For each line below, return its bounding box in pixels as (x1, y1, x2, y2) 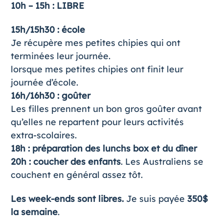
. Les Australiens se (120, 156, 203, 168)
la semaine (10, 206, 58, 218)
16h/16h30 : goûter (10, 90, 90, 102)
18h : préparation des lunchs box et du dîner (10, 143, 197, 154)
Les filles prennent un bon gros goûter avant (10, 103, 202, 115)
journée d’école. (10, 77, 78, 88)
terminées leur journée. (10, 50, 110, 62)
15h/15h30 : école (10, 24, 85, 36)
